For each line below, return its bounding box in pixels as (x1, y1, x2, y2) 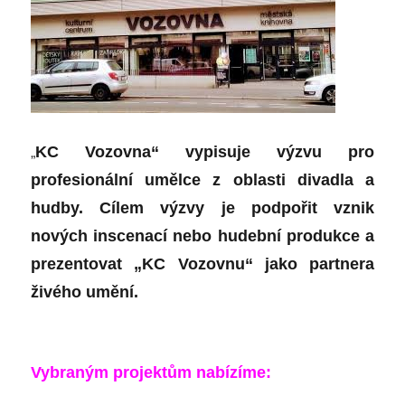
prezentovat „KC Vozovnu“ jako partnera (31, 255, 374, 274)
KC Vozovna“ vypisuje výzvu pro (35, 143, 374, 162)
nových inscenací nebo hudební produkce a (31, 227, 374, 246)
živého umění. (31, 283, 139, 302)
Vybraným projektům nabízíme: (31, 363, 272, 382)
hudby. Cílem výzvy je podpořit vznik (31, 199, 374, 218)
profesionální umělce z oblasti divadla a (31, 171, 374, 190)
